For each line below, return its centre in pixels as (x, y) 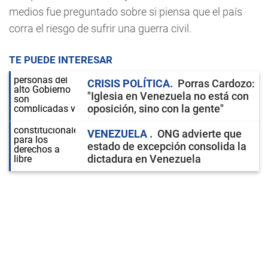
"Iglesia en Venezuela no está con (168, 96)
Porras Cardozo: (216, 83)
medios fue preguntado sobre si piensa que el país (126, 12)
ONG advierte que (200, 134)
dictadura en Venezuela (144, 159)
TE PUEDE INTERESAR (61, 60)
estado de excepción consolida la (167, 146)
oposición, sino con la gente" (156, 109)
